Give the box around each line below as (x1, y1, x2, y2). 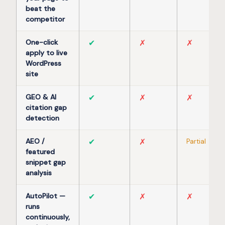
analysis (26, 168, 52, 178)
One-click (26, 38, 58, 47)
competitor (26, 15, 65, 24)
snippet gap (26, 158, 66, 167)
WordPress (26, 59, 61, 68)
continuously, (26, 212, 70, 222)
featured (26, 147, 55, 157)
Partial (186, 137, 206, 146)
